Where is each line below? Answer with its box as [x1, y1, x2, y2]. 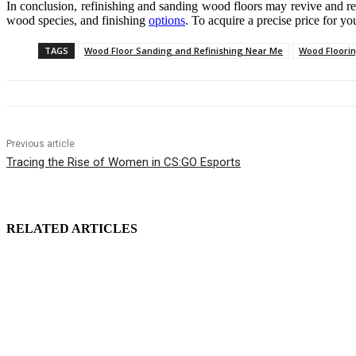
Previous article [6, 138, 75, 150]
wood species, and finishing [6, 14, 149, 28]
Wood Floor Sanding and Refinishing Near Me [84, 44, 283, 57]
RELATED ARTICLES [6, 222, 137, 236]
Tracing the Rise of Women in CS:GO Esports [6, 155, 241, 170]
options [149, 14, 185, 28]
